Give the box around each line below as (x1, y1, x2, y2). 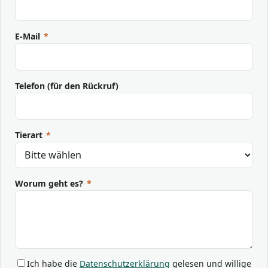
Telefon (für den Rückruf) (15, 80, 118, 92)
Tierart (15, 129, 45, 141)
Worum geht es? (15, 178, 86, 190)
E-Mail (15, 30, 42, 42)
